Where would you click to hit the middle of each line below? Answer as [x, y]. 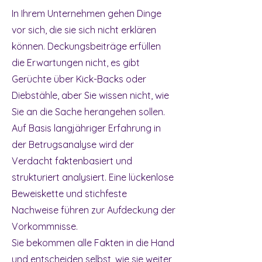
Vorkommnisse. [45, 226]
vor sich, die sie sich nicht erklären [84, 30]
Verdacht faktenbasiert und [72, 161]
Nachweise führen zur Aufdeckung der [94, 210]
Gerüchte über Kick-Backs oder [79, 79]
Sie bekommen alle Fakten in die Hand [93, 243]
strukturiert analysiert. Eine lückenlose [93, 177]
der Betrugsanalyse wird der [73, 144]
